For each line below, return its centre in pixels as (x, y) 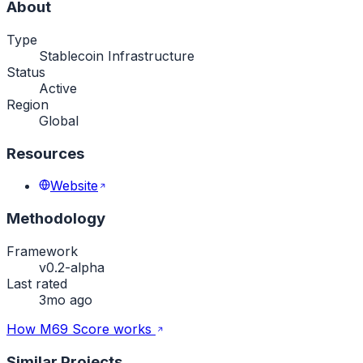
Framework (42, 251)
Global (59, 121)
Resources (45, 153)
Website (74, 186)
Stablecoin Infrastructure (117, 56)
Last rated (37, 283)
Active (58, 88)
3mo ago (66, 299)
